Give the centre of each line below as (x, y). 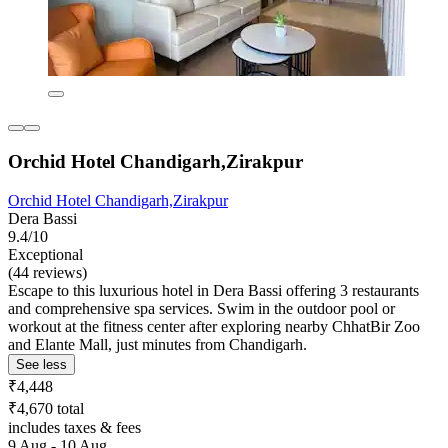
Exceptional (45, 254)
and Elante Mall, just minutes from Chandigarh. (157, 344)
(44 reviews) (47, 272)
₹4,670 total (46, 408)
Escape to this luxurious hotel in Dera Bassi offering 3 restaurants (213, 290)
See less (41, 364)
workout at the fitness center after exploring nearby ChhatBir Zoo (214, 326)
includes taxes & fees (74, 427)
